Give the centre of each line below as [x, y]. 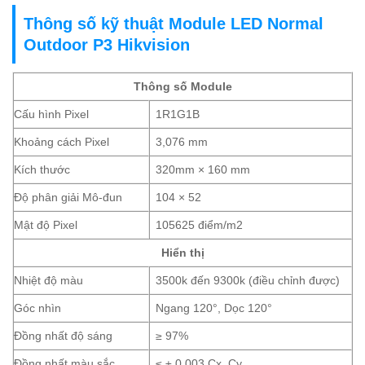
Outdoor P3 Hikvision [107, 45]
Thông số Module [182, 87]
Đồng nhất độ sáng [63, 336]
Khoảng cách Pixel [62, 142]
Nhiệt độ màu [48, 281]
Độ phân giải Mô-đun [68, 198]
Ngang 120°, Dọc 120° [214, 308]
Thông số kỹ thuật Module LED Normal [174, 24]
